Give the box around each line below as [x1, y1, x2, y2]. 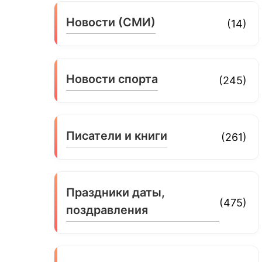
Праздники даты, [66, 185, 166, 199]
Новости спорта [66, 71, 158, 86]
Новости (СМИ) [66, 15, 156, 29]
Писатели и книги [66, 128, 168, 143]
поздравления [66, 202, 149, 217]
